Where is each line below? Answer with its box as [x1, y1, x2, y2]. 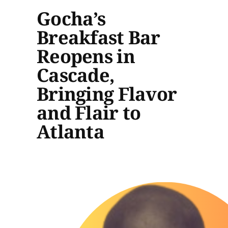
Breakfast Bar [37, 24, 160, 50]
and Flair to [37, 100, 141, 125]
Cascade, [37, 62, 115, 88]
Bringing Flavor [37, 81, 177, 106]
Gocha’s [37, 6, 105, 31]
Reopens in [37, 43, 135, 69]
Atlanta [37, 119, 104, 144]
